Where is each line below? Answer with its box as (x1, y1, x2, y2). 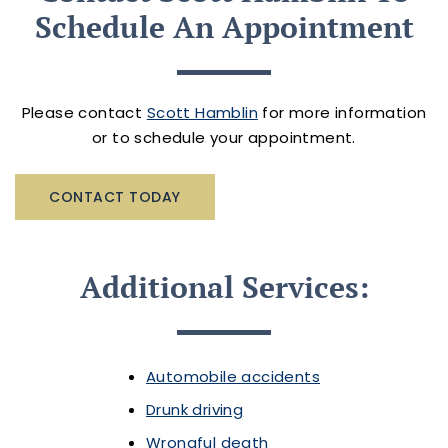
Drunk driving (146, 398, 244, 420)
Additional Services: (79, 266, 369, 307)
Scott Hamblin (146, 101, 258, 123)
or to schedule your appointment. (92, 126, 356, 148)
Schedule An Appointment (34, 6, 414, 47)
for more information (257, 101, 427, 123)
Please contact (21, 101, 147, 123)
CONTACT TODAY (49, 186, 181, 207)
